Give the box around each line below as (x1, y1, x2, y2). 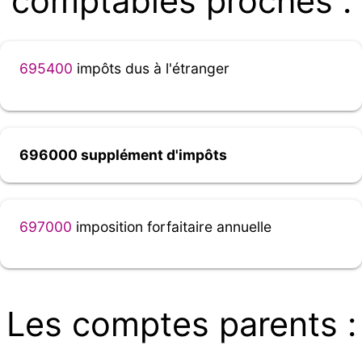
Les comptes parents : (6, 304, 356, 345)
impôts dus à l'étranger (73, 60, 229, 78)
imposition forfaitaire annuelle (72, 217, 271, 235)
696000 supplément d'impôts (19, 145, 227, 163)
